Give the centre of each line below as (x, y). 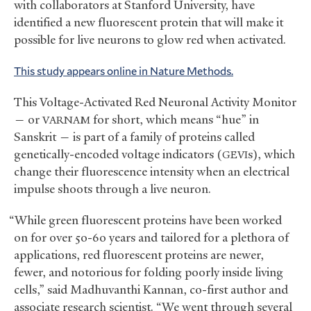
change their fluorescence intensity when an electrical (152, 172)
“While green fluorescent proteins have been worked (145, 220)
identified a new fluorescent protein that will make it (149, 23)
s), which (271, 154)
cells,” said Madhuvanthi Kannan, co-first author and (151, 290)
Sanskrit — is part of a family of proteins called (134, 137)
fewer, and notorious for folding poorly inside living (149, 272)
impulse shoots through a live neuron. (112, 189)
